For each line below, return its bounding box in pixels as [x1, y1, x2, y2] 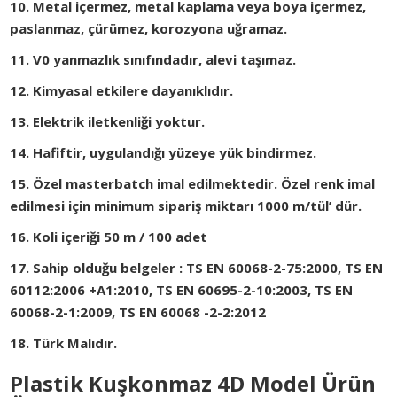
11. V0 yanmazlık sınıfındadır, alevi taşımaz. [10, 51, 297, 69]
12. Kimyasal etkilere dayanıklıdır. [10, 82, 234, 100]
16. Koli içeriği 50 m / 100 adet [10, 228, 208, 246]
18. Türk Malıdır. [10, 334, 118, 353]
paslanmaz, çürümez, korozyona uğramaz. [10, 19, 288, 38]
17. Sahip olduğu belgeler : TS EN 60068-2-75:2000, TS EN [10, 259, 384, 277]
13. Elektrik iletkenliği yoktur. [10, 113, 206, 131]
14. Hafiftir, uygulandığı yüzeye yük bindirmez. [10, 144, 317, 162]
